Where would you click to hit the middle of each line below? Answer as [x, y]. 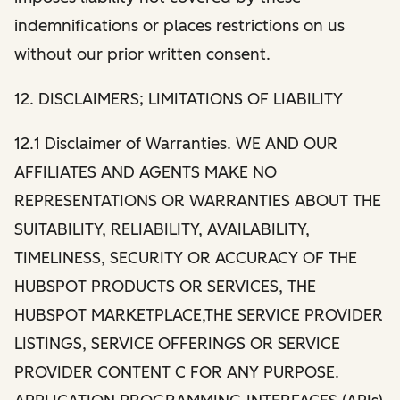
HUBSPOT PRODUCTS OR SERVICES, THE [165, 286]
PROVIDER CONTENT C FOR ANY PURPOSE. [177, 372]
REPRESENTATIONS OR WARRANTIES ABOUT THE [198, 200]
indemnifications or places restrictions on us [179, 25]
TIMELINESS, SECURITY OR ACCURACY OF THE [186, 258]
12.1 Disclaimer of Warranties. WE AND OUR [176, 143]
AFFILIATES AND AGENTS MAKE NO [146, 172]
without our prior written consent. [142, 54]
